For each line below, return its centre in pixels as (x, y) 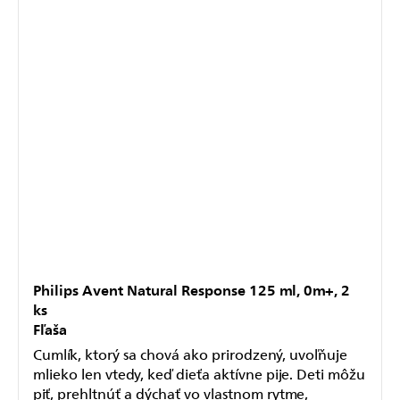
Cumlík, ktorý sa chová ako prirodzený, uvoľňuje (190, 354)
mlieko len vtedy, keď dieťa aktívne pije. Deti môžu (199, 374)
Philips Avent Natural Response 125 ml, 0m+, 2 (192, 290)
